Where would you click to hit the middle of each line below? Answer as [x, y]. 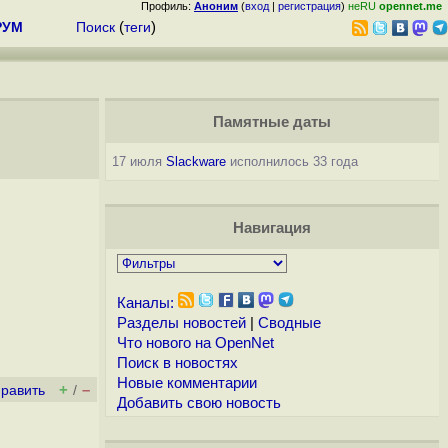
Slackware [195, 161]
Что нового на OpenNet [195, 343]
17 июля [138, 161]
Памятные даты [271, 122]
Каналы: [145, 303]
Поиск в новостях [177, 363]
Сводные [289, 323]
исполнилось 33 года [291, 161]
